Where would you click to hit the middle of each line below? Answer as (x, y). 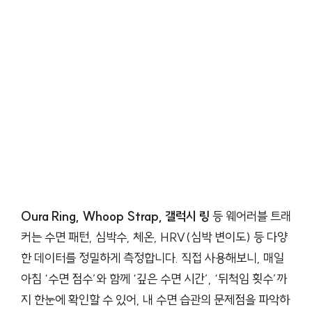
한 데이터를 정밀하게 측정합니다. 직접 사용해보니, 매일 (153, 258)
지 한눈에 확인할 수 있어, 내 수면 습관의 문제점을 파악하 (155, 299)
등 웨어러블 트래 (250, 216)
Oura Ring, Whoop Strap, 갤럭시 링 (115, 216)
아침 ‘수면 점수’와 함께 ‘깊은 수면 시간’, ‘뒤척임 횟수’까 (154, 279)
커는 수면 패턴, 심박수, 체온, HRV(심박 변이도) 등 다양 (154, 237)
